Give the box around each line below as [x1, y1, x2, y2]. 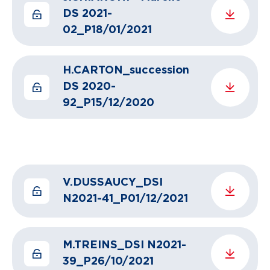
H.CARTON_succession [63, 65, 189, 76]
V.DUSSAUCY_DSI [63, 177, 163, 188]
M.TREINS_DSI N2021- [63, 240, 186, 251]
